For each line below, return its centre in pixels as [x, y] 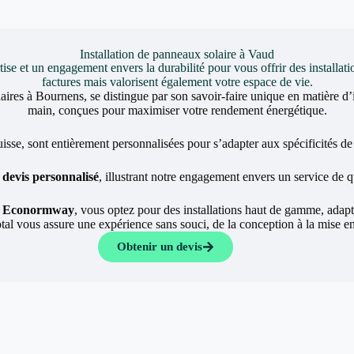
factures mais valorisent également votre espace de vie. [177, 82]
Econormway [38, 210]
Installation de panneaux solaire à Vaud [177, 54]
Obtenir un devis [159, 247]
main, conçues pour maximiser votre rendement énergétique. [177, 110]
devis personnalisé [51, 177]
